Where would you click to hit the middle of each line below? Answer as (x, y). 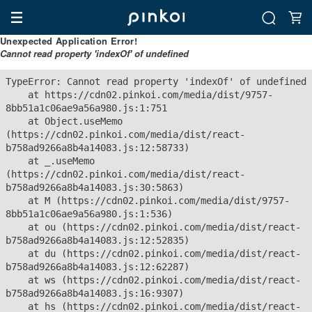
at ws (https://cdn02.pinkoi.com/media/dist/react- (17, 280)
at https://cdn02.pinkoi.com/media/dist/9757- (17, 95)
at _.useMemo (17, 161)
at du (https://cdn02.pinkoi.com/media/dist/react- (17, 253)
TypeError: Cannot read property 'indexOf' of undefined (156, 81)
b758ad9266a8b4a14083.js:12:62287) (97, 267)
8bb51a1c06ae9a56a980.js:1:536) (89, 214)
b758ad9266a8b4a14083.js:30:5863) (95, 187)
